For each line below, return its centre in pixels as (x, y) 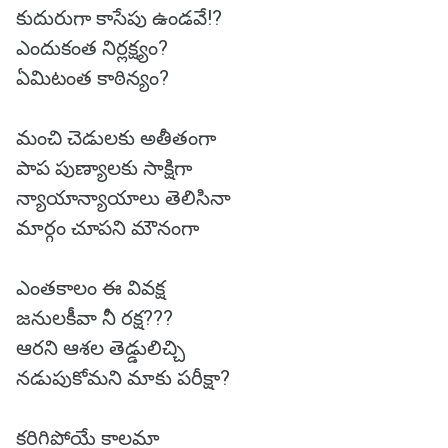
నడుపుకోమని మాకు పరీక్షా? (123, 378)
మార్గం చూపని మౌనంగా (107, 228)
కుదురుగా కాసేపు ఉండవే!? (119, 18)
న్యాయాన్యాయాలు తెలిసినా (123, 198)
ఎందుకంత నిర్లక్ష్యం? (92, 48)
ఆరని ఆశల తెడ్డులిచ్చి (100, 348)
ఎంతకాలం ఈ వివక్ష (90, 288)
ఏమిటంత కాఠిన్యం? (92, 78)
